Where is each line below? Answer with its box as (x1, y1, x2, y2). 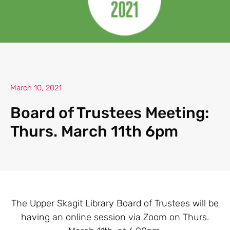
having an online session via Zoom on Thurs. (21, 212, 209, 223)
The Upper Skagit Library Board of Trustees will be (11, 198, 219, 209)
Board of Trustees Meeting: (10, 104, 209, 123)
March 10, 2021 (10, 83, 62, 93)
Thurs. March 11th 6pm (10, 122, 178, 141)
